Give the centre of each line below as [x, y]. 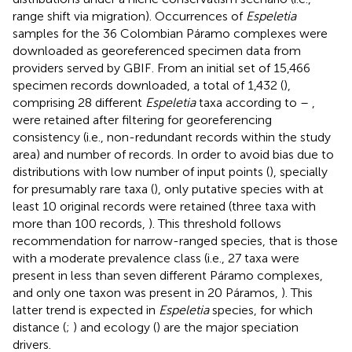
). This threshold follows [215, 223]
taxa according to [248, 102]
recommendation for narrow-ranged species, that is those [175, 240]
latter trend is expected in [86, 310]
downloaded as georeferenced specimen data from [157, 50]
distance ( [39, 327]
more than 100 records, [81, 223]
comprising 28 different [79, 102]
